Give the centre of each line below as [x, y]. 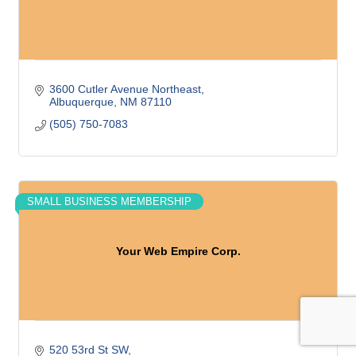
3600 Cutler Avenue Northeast [125, 89]
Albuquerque [81, 102]
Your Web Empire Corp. [178, 251]
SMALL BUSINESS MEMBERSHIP [109, 201]
